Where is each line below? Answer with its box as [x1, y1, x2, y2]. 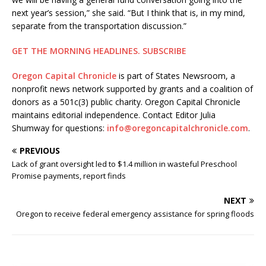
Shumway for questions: [12, 122, 107, 134]
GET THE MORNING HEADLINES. [12, 45, 140, 57]
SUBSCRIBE [140, 45, 186, 57]
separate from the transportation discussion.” [12, 20, 189, 32]
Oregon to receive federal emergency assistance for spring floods [16, 208, 254, 220]
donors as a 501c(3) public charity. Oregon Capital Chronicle [12, 96, 240, 108]
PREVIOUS [20, 145, 60, 157]
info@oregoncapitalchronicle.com [107, 122, 248, 134]
